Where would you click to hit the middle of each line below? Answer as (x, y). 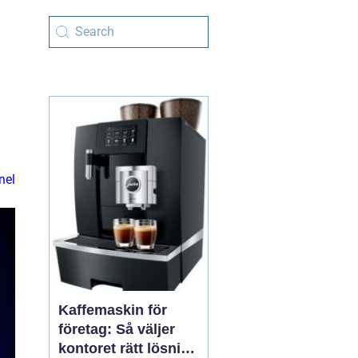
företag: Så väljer (117, 329)
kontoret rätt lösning (128, 348)
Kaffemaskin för (113, 310)
